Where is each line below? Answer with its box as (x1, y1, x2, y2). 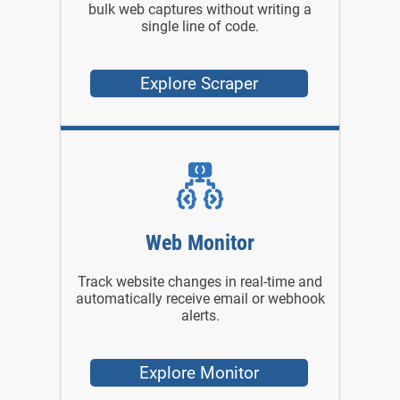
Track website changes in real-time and (78, 272, 322, 290)
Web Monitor (146, 230, 254, 255)
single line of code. (141, 18, 259, 35)
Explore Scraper (140, 73, 259, 94)
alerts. (180, 306, 220, 324)
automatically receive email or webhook (75, 289, 325, 307)
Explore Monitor (139, 362, 260, 383)
